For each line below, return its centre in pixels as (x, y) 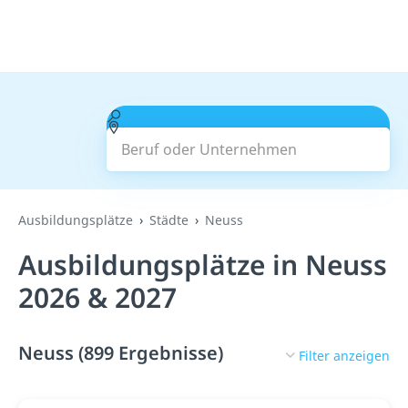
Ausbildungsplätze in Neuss (203, 265)
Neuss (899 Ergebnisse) (121, 353)
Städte (169, 220)
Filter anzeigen (344, 355)
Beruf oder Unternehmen (208, 116)
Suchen (248, 138)
